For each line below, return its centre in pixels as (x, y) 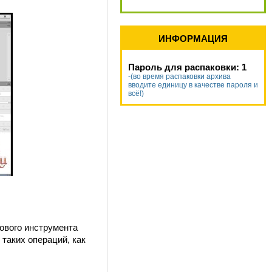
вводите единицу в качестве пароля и (193, 85)
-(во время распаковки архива (179, 76)
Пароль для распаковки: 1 (187, 67)
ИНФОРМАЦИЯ (193, 39)
